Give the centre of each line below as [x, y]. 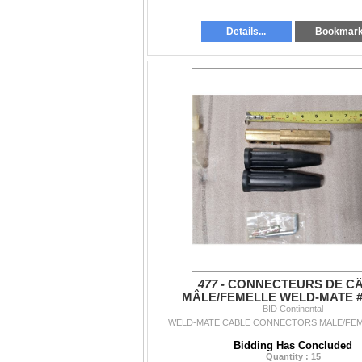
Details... [246, 32]
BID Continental [293, 309]
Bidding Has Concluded [293, 346]
